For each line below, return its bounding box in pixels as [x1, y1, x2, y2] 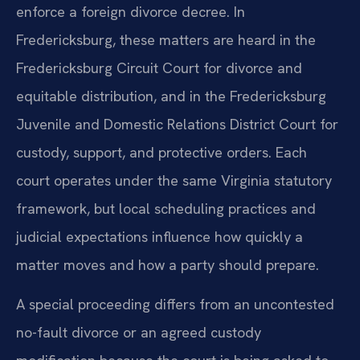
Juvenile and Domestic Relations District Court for [16, 114, 338, 133]
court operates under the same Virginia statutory [16, 170, 332, 190]
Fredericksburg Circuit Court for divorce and [16, 58, 302, 77]
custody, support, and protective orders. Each [16, 142, 307, 162]
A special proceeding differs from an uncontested [16, 295, 334, 314]
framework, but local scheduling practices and [16, 198, 316, 218]
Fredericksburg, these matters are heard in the [16, 30, 316, 49]
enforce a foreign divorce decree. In [16, 2, 245, 21]
